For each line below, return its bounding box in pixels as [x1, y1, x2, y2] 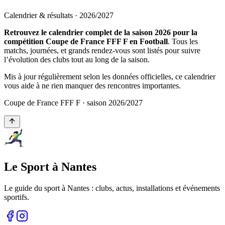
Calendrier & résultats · [4, 11, 79, 20]
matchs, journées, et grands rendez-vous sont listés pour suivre [4, 46, 200, 55]
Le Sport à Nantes [4, 160, 96, 173]
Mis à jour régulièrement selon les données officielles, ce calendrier [4, 72, 215, 81]
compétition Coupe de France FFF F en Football [4, 37, 168, 46]
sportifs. [4, 192, 29, 201]
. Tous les [168, 37, 198, 46]
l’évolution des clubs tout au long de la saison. [4, 55, 150, 64]
